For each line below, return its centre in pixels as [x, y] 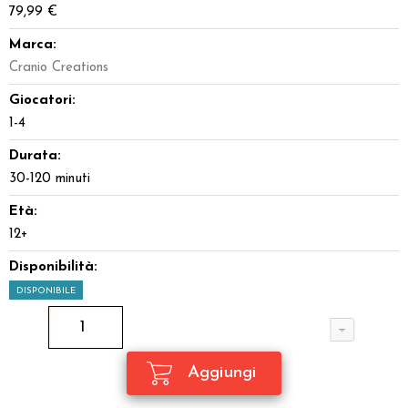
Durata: [35, 156]
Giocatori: [42, 101]
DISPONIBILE [46, 291]
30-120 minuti [50, 179]
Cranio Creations [59, 68]
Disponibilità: [53, 267]
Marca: [33, 45]
